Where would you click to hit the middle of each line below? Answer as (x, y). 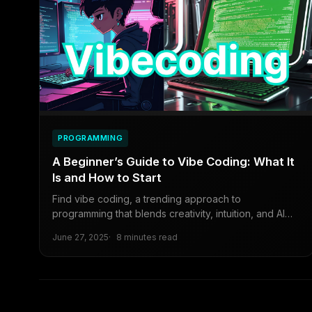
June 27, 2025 (80, 237)
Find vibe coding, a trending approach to (147, 198)
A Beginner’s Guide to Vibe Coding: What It (173, 161)
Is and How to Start (107, 177)
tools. (64, 228)
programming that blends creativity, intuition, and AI (169, 213)
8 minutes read (147, 237)
